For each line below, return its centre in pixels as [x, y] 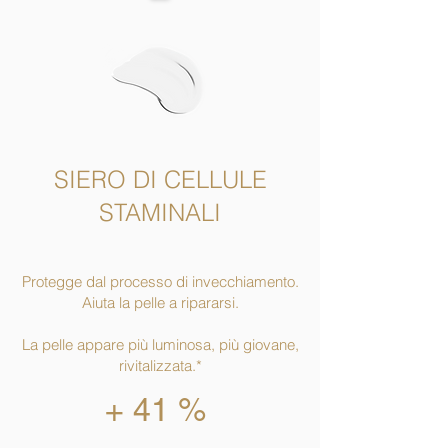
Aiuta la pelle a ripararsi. [160, 302]
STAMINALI [160, 212]
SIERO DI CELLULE [160, 179]
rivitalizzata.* [160, 365]
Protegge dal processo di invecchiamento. [160, 281]
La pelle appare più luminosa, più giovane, [160, 344]
